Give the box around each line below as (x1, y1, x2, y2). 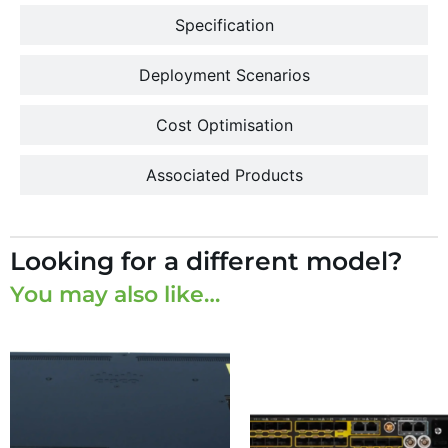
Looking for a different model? (10, 246, 403, 277)
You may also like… (10, 281, 220, 309)
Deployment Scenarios (138, 65, 310, 86)
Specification (174, 15, 274, 36)
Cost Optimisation (155, 115, 293, 136)
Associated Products (145, 165, 303, 186)
